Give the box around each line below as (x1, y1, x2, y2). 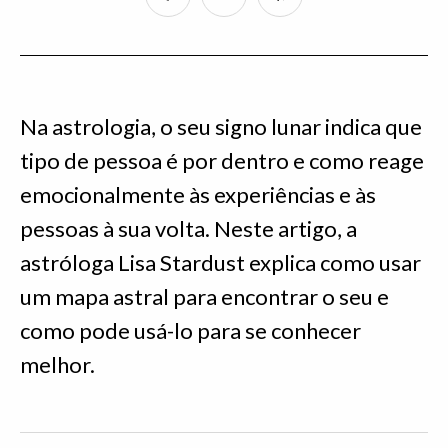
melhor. (20, 351, 95, 378)
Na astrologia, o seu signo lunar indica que (20, 113, 422, 140)
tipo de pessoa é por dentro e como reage (20, 147, 424, 174)
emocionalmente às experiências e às (20, 181, 376, 208)
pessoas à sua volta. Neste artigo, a (20, 215, 357, 242)
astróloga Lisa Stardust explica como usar (20, 249, 421, 276)
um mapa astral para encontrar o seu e (20, 283, 389, 310)
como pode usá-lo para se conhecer (20, 317, 361, 344)
